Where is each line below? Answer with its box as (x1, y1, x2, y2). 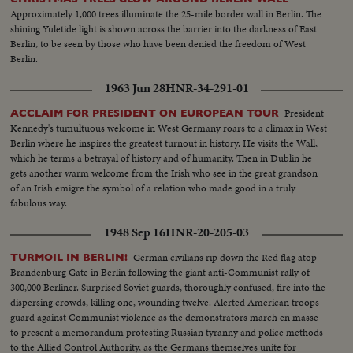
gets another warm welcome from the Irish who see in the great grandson (10, 165, 318, 180)
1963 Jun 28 (104, 79, 165, 97)
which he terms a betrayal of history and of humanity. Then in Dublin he (10, 150, 313, 165)
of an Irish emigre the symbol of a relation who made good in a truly (10, 180, 296, 195)
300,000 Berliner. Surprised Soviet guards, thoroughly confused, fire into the (10, 279, 326, 295)
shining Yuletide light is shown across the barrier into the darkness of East (10, 20, 318, 36)
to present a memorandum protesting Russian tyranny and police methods (10, 324, 324, 340)
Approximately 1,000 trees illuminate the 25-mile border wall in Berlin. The (10, 6, 322, 21)
